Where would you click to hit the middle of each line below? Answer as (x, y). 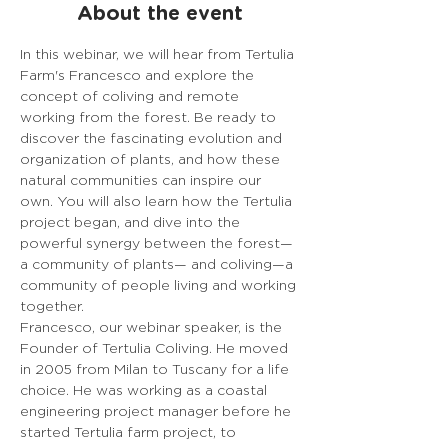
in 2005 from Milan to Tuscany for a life (156, 368)
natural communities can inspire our (142, 179)
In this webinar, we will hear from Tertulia (159, 53)
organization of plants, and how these (152, 158)
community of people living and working (160, 284)
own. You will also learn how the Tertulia (158, 200)
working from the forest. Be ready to (150, 116)
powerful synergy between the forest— (158, 242)
